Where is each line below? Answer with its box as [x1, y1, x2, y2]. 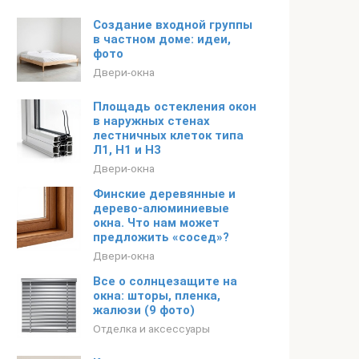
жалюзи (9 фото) [93, 303, 195, 317]
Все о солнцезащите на [93, 274, 237, 288]
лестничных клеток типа [93, 128, 244, 143]
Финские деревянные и [93, 187, 236, 201]
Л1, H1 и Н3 [93, 143, 161, 157]
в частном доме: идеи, [93, 32, 231, 46]
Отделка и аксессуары [93, 322, 210, 335]
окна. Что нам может [93, 216, 220, 230]
